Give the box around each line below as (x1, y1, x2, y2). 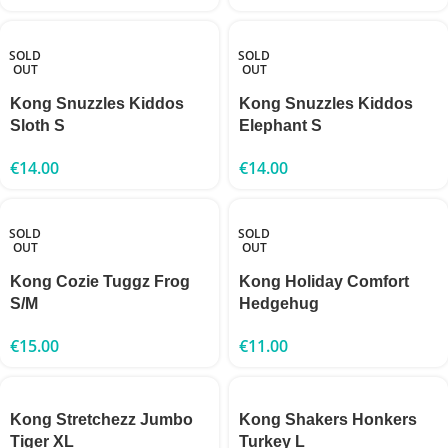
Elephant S (239, 116, 322, 134)
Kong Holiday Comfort (239, 272, 409, 290)
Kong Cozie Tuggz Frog (10, 272, 190, 290)
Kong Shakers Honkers (239, 410, 417, 428)
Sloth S (10, 116, 65, 134)
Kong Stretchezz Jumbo (10, 410, 193, 428)
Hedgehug (239, 294, 319, 312)
